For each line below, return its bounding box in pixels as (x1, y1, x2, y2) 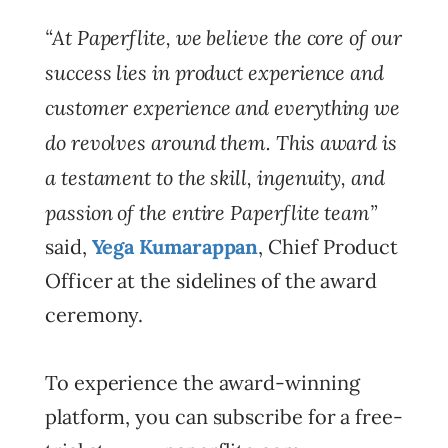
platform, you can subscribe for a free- (45, 404, 403, 429)
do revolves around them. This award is (45, 129, 397, 155)
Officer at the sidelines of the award (45, 268, 378, 293)
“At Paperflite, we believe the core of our (45, 24, 402, 50)
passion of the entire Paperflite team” (45, 199, 377, 225)
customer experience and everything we (45, 94, 401, 120)
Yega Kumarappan (91, 234, 259, 259)
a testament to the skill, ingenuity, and (45, 164, 385, 190)
